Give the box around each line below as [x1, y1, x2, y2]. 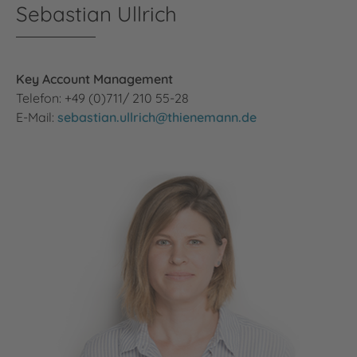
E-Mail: [16, 108, 57, 125]
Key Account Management [16, 70, 173, 87]
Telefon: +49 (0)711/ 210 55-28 [16, 89, 189, 106]
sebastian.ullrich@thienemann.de [57, 108, 257, 125]
